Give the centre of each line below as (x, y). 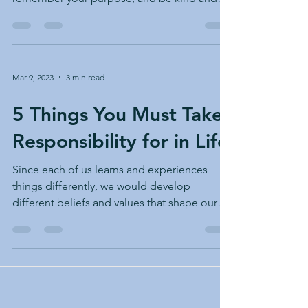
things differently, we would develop (101, 186)
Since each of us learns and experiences (110, 169)
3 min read (85, 77)
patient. (31, 15)
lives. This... (40, 219)
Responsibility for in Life (120, 141)
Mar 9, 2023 (33, 77)
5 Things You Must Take (118, 114)
